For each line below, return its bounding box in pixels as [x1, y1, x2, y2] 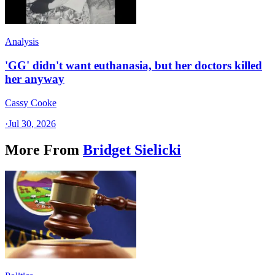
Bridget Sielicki [83, 141, 181, 158]
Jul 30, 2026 [8, 118, 56, 129]
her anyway [5, 72, 64, 86]
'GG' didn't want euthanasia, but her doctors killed [5, 59, 262, 72]
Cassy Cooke [5, 97, 56, 108]
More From [5, 141, 79, 158]
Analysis [5, 36, 39, 47]
